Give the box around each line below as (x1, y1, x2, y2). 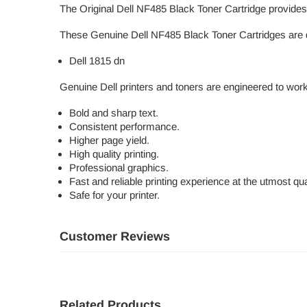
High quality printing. (69, 148, 159, 160)
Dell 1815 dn (69, 55, 125, 66)
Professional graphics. (69, 162, 169, 173)
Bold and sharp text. (69, 107, 158, 119)
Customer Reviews (60, 230, 170, 243)
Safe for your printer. (69, 189, 160, 201)
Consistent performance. (69, 121, 180, 132)
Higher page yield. (69, 134, 149, 146)
